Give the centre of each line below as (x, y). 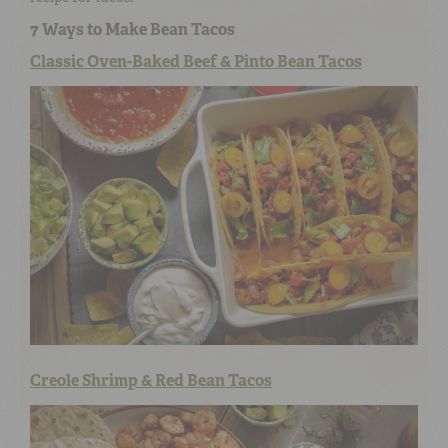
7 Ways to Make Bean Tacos (132, 29)
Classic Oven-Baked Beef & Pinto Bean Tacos (196, 61)
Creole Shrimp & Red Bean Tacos (151, 380)
